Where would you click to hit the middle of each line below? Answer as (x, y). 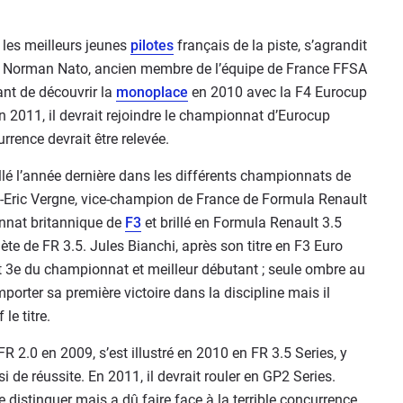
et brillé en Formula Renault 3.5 (242, 223)
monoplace (152, 92)
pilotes (152, 45)
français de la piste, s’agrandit (270, 45)
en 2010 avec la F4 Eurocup (278, 92)
